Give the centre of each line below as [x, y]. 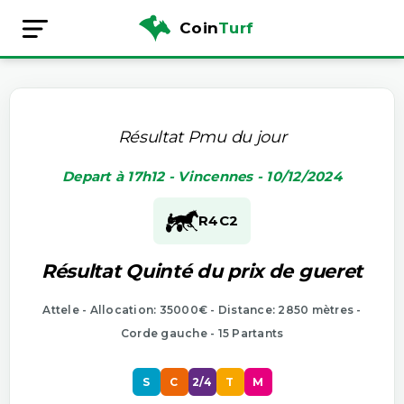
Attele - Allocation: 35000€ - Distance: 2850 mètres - [202, 309]
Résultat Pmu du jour [202, 137]
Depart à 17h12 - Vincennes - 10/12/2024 [202, 176]
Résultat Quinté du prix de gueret [202, 271]
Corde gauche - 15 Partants [202, 333]
